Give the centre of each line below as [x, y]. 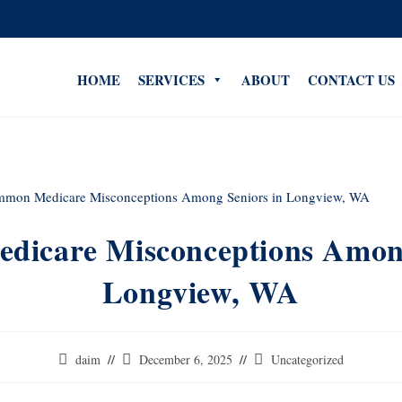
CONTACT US [351, 79]
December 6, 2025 [186, 360]
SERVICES [171, 79]
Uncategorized [307, 360]
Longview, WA [201, 292]
